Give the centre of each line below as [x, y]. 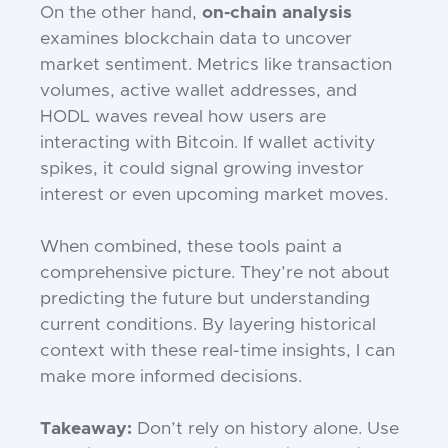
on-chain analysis [277, 13]
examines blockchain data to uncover [196, 39]
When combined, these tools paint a [191, 247]
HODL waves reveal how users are [183, 117]
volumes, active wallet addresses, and [198, 91]
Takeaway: [86, 429]
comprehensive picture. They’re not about [215, 273]
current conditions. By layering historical [208, 325]
